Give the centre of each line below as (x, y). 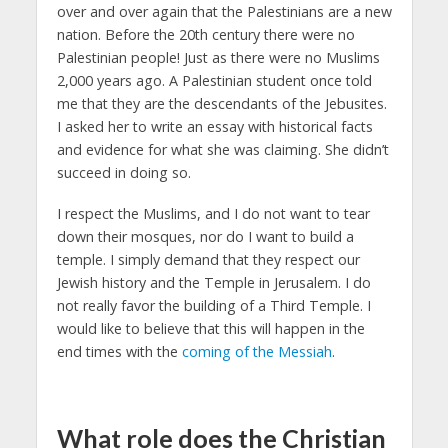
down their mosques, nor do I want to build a (205, 236)
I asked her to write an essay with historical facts (214, 126)
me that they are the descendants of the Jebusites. (221, 103)
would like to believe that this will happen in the (210, 328)
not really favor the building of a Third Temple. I (213, 305)
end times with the (119, 351)
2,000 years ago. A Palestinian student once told (214, 80)
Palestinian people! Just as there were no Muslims (218, 57)
